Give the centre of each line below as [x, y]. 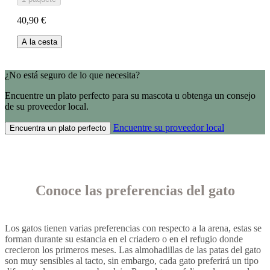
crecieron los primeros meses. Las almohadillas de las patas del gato [133, 250]
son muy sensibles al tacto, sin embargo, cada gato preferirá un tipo [132, 260]
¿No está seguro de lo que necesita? [72, 75]
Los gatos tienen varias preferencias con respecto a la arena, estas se [133, 228]
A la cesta [39, 42]
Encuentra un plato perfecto [58, 128]
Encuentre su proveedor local [169, 127]
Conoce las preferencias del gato [135, 190]
